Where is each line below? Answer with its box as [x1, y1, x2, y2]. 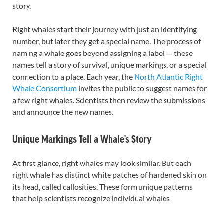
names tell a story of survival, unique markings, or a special [12, 60, 207, 69]
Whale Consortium [12, 83, 77, 93]
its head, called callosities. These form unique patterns [12, 182, 192, 191]
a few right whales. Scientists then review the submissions [12, 95, 205, 105]
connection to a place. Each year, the [12, 72, 134, 81]
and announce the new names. [12, 107, 113, 116]
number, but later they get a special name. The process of [12, 36, 201, 46]
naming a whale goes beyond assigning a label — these [12, 48, 192, 57]
